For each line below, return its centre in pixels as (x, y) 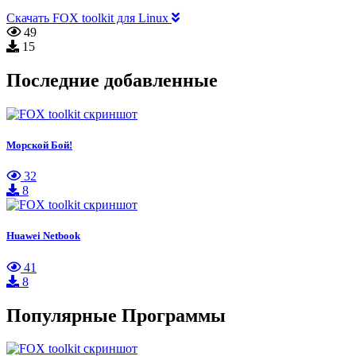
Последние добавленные (112, 81)
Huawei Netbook (43, 236)
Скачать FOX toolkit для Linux (89, 18)
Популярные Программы (116, 315)
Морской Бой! (39, 145)
